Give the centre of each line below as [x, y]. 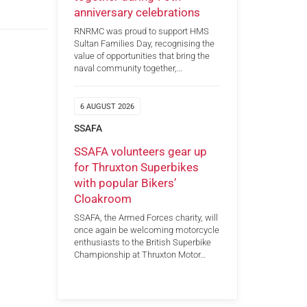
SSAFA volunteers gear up [140, 151]
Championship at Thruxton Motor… [139, 255]
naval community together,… [128, 69]
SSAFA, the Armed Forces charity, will [146, 218]
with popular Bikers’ [125, 183]
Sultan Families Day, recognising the [144, 44]
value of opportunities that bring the [142, 56]
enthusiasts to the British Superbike [142, 243]
